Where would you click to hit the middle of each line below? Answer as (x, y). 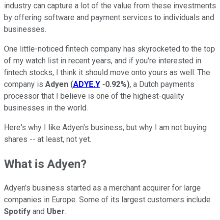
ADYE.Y (87, 84)
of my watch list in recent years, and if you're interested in (103, 60)
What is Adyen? (45, 164)
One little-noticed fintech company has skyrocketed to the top (110, 49)
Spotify (17, 212)
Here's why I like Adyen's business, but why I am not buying (105, 127)
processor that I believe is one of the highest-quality (94, 96)
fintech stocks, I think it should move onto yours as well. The (107, 72)
